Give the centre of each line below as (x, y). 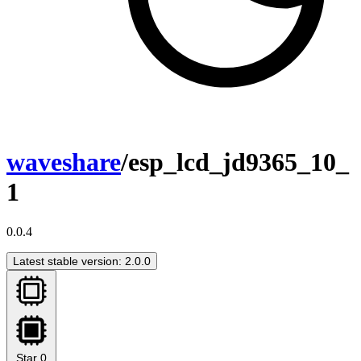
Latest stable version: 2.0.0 (82, 261)
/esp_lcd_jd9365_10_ (235, 162)
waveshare (64, 162)
